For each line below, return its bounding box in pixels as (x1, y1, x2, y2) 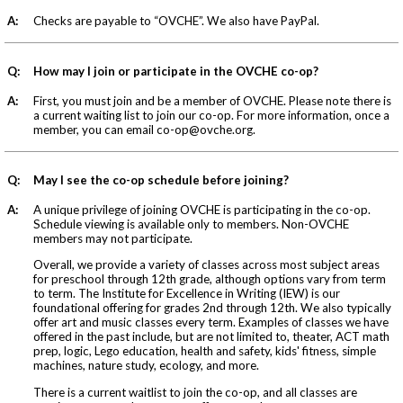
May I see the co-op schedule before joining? (33, 172, 289, 187)
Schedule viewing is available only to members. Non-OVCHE (33, 216, 349, 231)
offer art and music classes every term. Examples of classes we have (33, 315, 389, 330)
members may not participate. (33, 230, 193, 246)
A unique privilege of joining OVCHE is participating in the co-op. (33, 201, 371, 217)
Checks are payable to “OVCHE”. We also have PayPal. (33, 13, 319, 28)
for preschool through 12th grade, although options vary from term (33, 272, 386, 287)
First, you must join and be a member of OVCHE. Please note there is (33, 93, 391, 108)
